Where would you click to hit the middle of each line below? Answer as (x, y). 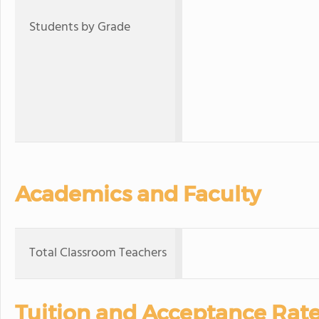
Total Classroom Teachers (98, 253)
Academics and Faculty (138, 194)
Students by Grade (80, 27)
